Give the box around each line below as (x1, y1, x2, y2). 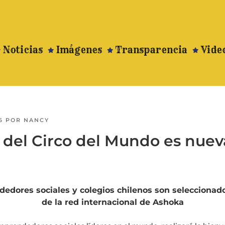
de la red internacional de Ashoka (41, 197, 184, 207)
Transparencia (116, 44, 188, 56)
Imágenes (56, 44, 102, 56)
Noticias (3, 44, 43, 56)
